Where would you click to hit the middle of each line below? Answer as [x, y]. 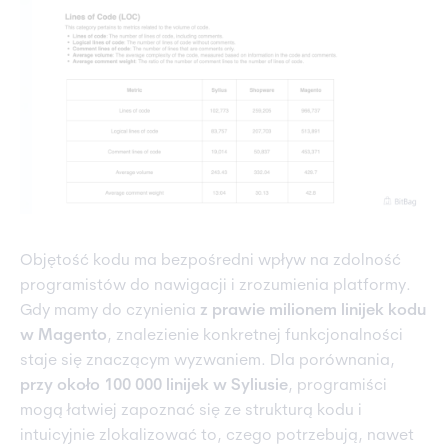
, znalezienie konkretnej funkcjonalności [255, 336]
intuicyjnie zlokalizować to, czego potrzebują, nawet [217, 436]
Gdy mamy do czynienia [110, 311]
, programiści [337, 386]
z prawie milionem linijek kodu [313, 311]
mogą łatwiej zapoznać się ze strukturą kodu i [191, 411]
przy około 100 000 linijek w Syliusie [154, 386]
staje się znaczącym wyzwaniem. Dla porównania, [207, 361]
